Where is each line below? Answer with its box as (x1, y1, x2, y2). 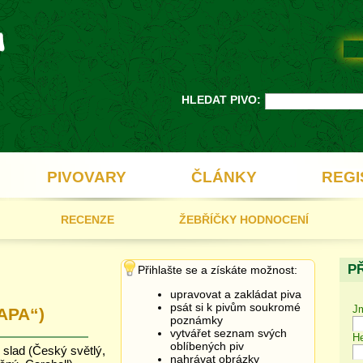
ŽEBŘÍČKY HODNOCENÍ (179, 213, 309, 226)
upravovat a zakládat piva (170, 288, 301, 301)
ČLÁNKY (191, 169, 257, 186)
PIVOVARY (47, 169, 126, 186)
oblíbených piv (170, 340, 244, 352)
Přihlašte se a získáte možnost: (138, 263, 297, 276)
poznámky (170, 314, 223, 327)
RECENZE (61, 213, 114, 226)
